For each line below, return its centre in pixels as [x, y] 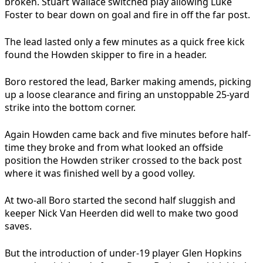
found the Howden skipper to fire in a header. [106, 55]
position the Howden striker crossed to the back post [123, 161]
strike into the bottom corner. [70, 108]
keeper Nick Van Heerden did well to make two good [122, 213]
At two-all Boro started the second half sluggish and [120, 200]
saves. [18, 226]
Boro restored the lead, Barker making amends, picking [128, 82]
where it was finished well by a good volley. [100, 173]
